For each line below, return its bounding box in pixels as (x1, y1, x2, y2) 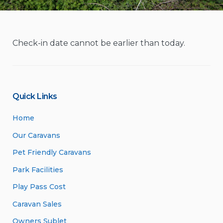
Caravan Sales (12, 199, 62, 209)
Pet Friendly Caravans (12, 148, 91, 157)
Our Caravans (12, 130, 60, 140)
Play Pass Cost (12, 182, 66, 191)
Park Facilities (12, 165, 63, 174)
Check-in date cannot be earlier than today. (12, 38, 185, 48)
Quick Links (12, 92, 57, 101)
